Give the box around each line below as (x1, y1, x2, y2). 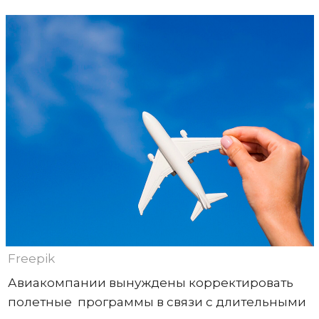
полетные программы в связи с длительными (7, 294, 306, 309)
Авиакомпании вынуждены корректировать (7, 275, 293, 290)
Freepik (7, 251, 55, 266)
